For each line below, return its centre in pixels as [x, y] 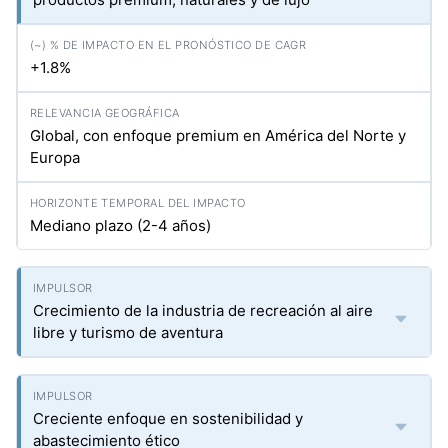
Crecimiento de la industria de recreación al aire [203, 310]
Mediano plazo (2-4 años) [120, 225]
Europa [55, 157]
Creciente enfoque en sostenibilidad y [168, 418]
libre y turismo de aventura [128, 332]
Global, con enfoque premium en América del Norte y [218, 135]
